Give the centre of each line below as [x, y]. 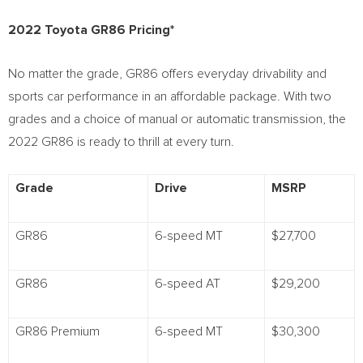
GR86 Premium [58, 331]
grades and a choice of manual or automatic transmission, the [177, 119]
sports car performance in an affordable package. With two [170, 96]
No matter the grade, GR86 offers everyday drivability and [167, 74]
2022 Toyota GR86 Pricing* [91, 30]
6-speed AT [188, 284]
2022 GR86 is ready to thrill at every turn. [121, 142]
